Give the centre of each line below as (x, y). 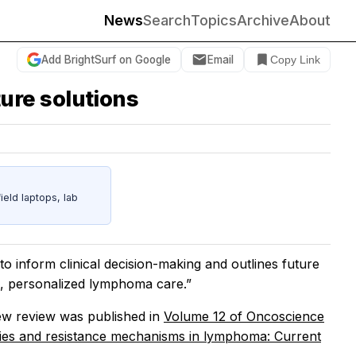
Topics (214, 20)
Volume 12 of (205, 317)
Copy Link (295, 60)
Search (167, 20)
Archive (263, 20)
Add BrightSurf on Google (106, 59)
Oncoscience (285, 317)
